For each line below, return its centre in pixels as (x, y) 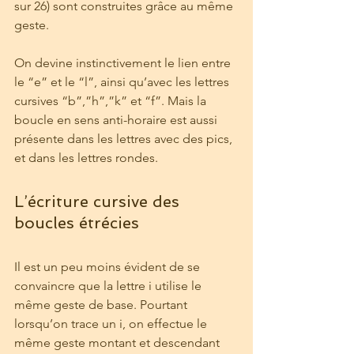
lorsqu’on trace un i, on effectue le (112, 324)
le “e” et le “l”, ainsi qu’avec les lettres (123, 82)
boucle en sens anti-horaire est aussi (117, 120)
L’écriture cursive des (99, 202)
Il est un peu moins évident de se (109, 267)
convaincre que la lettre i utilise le (109, 286)
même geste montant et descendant (119, 343)
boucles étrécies (77, 223)
